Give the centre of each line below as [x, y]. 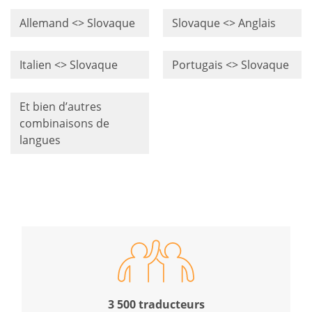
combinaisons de [64, 123]
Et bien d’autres [60, 106]
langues [40, 140]
